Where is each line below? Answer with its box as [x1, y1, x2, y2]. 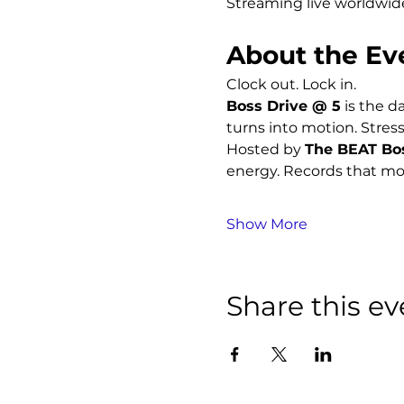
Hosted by [225, 141, 305, 158]
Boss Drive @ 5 [225, 97, 341, 115]
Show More [225, 216, 308, 233]
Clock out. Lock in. [225, 76, 356, 93]
